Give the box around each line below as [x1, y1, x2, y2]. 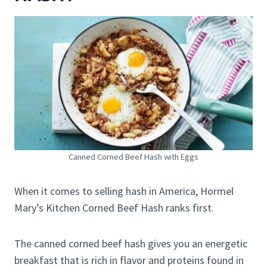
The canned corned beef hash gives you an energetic [14, 237, 247, 251]
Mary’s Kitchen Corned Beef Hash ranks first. [14, 201, 214, 215]
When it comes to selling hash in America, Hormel [14, 184, 234, 198]
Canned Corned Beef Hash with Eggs [69, 151, 198, 163]
